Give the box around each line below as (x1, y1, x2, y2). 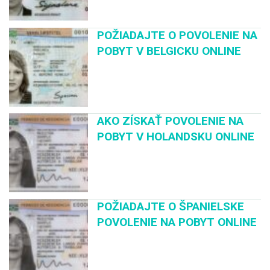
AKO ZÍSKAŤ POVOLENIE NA (97, 113, 244, 128)
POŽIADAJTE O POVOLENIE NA (97, 28, 258, 42)
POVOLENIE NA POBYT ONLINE (97, 215, 257, 230)
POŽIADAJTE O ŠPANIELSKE (97, 199, 245, 214)
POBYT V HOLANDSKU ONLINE (97, 129, 255, 143)
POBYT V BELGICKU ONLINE (97, 43, 242, 58)
